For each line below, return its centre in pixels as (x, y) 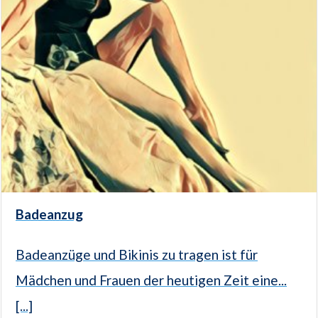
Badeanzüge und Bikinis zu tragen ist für (137, 255)
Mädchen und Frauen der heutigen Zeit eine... (151, 280)
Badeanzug (49, 214)
